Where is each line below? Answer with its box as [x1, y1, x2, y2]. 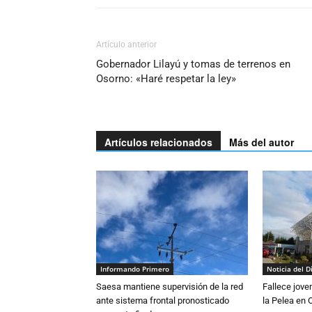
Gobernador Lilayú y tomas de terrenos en [96, 58, 290, 71]
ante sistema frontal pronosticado [96, 295, 229, 306]
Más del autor [229, 135, 294, 150]
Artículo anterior [96, 40, 157, 50]
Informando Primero [100, 264, 169, 274]
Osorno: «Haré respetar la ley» [96, 72, 236, 86]
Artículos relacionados [104, 135, 212, 150]
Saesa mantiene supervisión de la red [96, 281, 243, 292]
